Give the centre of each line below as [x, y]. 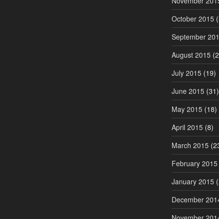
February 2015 [194, 163]
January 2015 [193, 181]
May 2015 [187, 109]
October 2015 [193, 18]
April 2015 [187, 127]
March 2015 [190, 145]
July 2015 [186, 73]
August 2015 [191, 55]
